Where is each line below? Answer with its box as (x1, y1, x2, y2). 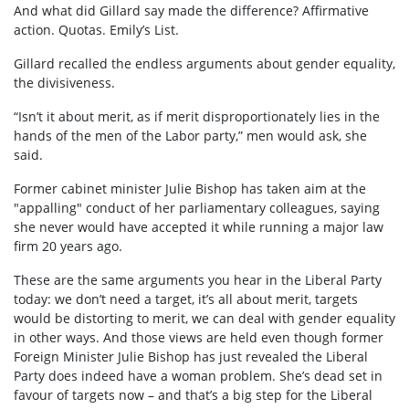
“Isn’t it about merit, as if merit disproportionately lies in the (14, 108, 380, 126)
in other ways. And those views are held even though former (14, 329, 383, 347)
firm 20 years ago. (14, 237, 122, 256)
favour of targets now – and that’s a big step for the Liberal (14, 386, 372, 404)
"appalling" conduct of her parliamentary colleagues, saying (14, 199, 380, 217)
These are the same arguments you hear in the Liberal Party (14, 271, 382, 289)
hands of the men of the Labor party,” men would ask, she (14, 127, 367, 145)
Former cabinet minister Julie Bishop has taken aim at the (14, 180, 366, 198)
